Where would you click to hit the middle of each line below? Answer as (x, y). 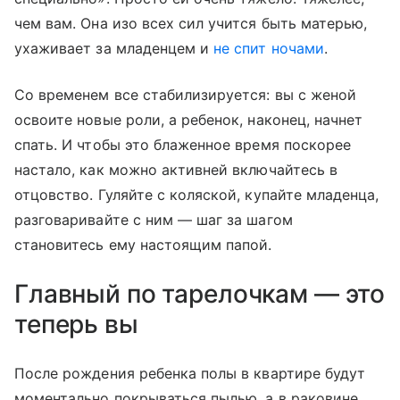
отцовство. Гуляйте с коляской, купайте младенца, (197, 194)
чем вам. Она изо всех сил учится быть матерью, (191, 23)
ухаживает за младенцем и (114, 48)
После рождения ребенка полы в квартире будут (190, 373)
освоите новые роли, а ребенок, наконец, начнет (189, 119)
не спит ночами (269, 48)
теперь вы (76, 324)
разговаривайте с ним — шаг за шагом (154, 219)
